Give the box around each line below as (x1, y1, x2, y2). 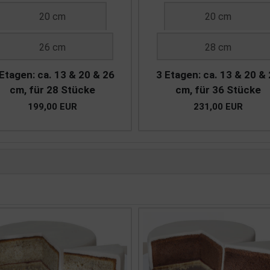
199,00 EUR (27, 101, 77, 113)
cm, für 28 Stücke (9, 84, 95, 96)
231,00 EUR (193, 101, 243, 113)
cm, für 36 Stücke (175, 84, 261, 96)
